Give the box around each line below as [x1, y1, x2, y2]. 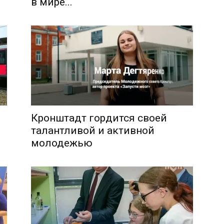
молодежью [31, 136, 92, 149]
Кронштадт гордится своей [31, 111, 167, 124]
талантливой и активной [31, 124, 154, 136]
